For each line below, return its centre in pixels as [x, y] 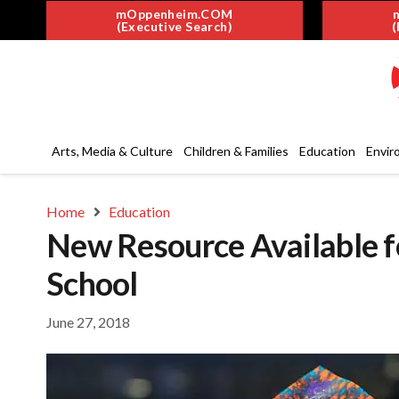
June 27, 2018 [88, 322]
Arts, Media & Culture [112, 151]
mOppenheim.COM [174, 13]
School [92, 283]
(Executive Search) [175, 26]
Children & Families [236, 151]
